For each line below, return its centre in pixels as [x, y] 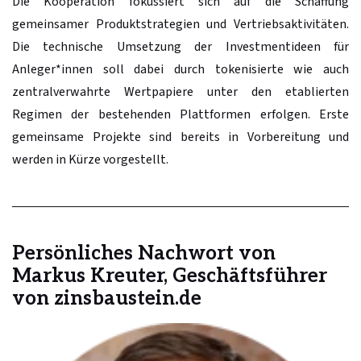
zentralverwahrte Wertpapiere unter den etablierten [180, 91]
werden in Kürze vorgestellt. [90, 159]
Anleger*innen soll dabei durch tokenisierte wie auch [180, 69]
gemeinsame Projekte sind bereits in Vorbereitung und [180, 137]
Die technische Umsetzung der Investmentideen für [180, 46]
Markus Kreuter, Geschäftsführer [170, 276]
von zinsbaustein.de [107, 298]
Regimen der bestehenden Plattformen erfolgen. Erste [180, 114]
